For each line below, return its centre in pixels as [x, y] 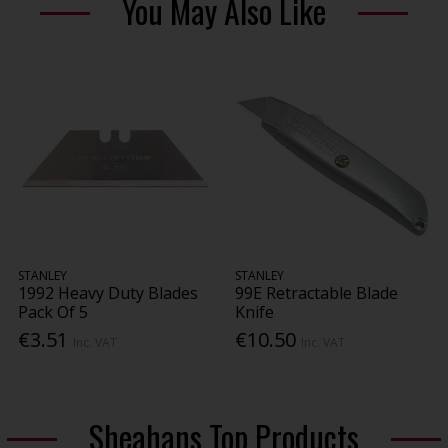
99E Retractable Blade [317, 292]
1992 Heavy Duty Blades [108, 292]
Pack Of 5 [53, 311]
